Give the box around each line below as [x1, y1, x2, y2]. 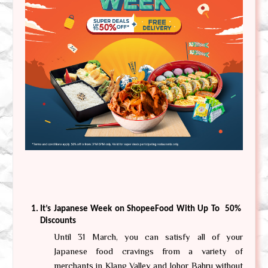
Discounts [40, 216, 77, 226]
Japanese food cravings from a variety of [54, 246, 243, 257]
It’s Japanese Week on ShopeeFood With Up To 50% [40, 204, 241, 214]
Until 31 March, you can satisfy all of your [54, 232, 243, 242]
